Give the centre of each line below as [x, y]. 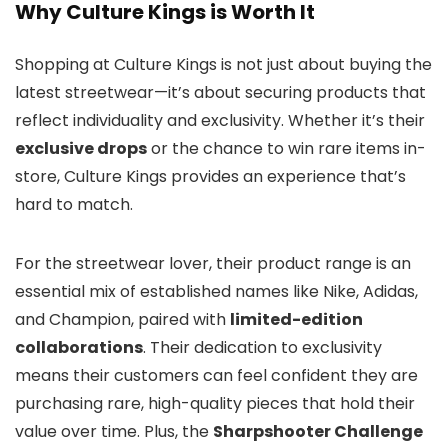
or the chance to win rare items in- [286, 149]
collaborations [79, 348]
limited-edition [296, 320]
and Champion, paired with [122, 320]
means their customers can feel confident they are [216, 376]
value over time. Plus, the [114, 432]
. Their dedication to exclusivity [262, 348]
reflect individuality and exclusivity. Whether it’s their [220, 121]
